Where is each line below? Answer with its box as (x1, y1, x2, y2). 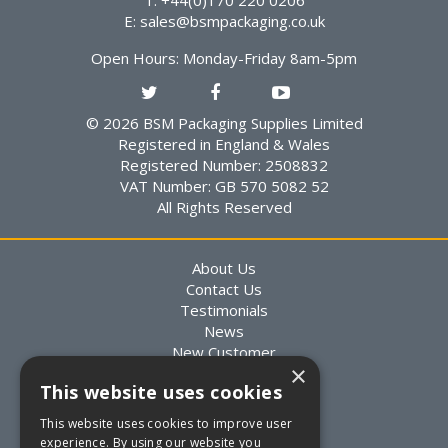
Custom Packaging (161, 405, 287, 426)
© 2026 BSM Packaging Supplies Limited (85, 112, 363, 133)
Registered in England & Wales (118, 133, 330, 154)
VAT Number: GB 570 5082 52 (119, 175, 329, 196)
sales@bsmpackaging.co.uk (139, 11, 325, 32)
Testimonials (180, 300, 268, 321)
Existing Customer (161, 363, 287, 384)
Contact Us (186, 279, 262, 300)
